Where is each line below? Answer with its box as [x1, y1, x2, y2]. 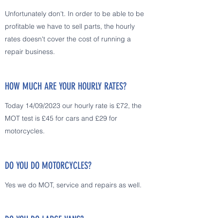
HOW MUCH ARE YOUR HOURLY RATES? [5, 80, 127, 92]
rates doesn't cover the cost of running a [5, 35, 131, 43]
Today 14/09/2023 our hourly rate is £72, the [5, 101, 142, 110]
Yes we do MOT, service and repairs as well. [5, 181, 142, 189]
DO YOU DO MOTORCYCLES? [5, 160, 91, 171]
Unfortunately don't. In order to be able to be [5, 9, 144, 18]
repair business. [5, 47, 55, 56]
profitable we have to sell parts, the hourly [5, 22, 135, 31]
